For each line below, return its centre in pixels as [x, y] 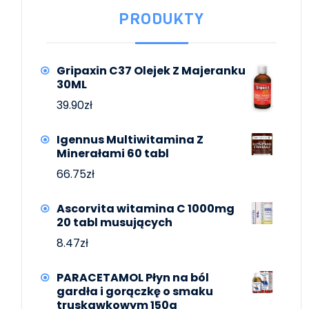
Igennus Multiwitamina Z [130, 139]
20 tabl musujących [114, 222]
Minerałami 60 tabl [113, 153]
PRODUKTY [161, 19]
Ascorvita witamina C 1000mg [146, 208]
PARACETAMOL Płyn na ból [133, 277]
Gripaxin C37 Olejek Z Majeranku [151, 70]
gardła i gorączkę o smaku [135, 291]
